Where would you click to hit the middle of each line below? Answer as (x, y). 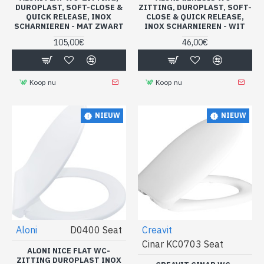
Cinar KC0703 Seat (182, 244)
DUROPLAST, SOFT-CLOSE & (69, 7)
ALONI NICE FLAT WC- (69, 250)
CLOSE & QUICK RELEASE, (195, 16)
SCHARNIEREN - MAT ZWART (69, 26)
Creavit (157, 230)
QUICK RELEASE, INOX (69, 16)
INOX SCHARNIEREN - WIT (195, 26)
